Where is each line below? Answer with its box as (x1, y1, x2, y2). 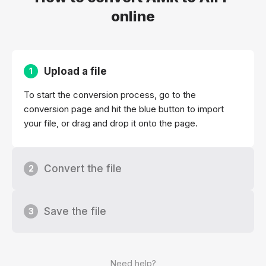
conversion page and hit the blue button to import (24, 103, 224, 115)
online (111, 8, 155, 26)
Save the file (44, 205, 106, 218)
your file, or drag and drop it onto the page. (24, 118, 198, 129)
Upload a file (44, 65, 107, 78)
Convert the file (44, 163, 122, 175)
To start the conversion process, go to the (24, 89, 196, 101)
